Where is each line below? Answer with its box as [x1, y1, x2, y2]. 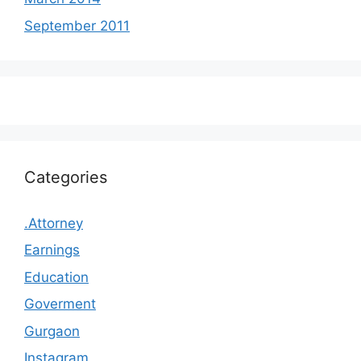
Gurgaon [24, 322, 80, 339]
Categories [24, 167, 107, 187]
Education [24, 268, 89, 285]
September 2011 [24, 17, 130, 34]
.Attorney [24, 214, 83, 231]
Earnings [24, 242, 80, 259]
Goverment [24, 296, 96, 313]
